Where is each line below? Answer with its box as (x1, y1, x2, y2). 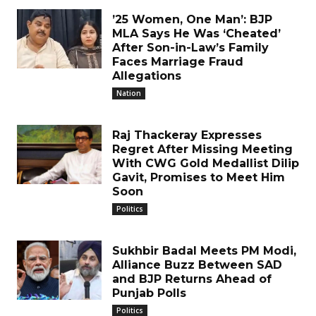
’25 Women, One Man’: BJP (112, 13, 272, 26)
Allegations (112, 69, 181, 83)
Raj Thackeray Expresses (112, 128, 262, 142)
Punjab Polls (112, 286, 186, 300)
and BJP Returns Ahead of (112, 272, 272, 286)
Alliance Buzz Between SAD (112, 258, 282, 272)
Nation (116, 88, 141, 98)
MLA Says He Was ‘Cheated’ (112, 27, 281, 40)
